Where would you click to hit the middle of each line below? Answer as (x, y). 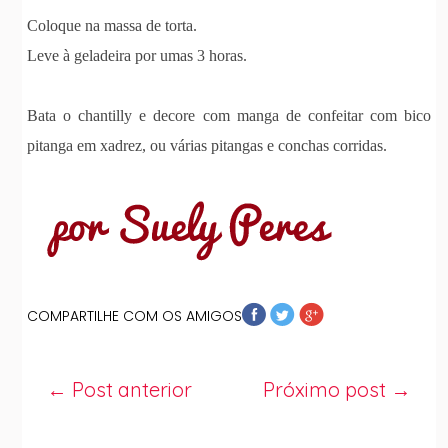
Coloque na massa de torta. (112, 25)
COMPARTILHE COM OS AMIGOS (135, 315)
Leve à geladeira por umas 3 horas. (137, 55)
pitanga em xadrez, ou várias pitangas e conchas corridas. (207, 145)
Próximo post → (336, 389)
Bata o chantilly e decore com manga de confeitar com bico (229, 115)
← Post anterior (120, 389)
